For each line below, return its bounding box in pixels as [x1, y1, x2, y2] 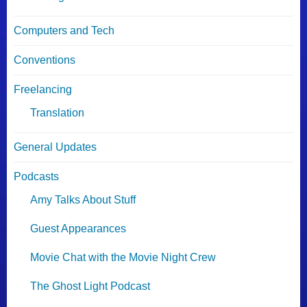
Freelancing [14, 84, 72, 96]
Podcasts [14, 171, 59, 183]
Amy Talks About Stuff [30, 194, 136, 206]
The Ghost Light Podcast [30, 280, 150, 293]
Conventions [14, 54, 75, 66]
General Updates [14, 141, 97, 153]
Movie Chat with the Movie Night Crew [30, 251, 216, 264]
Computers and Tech [14, 25, 114, 37]
